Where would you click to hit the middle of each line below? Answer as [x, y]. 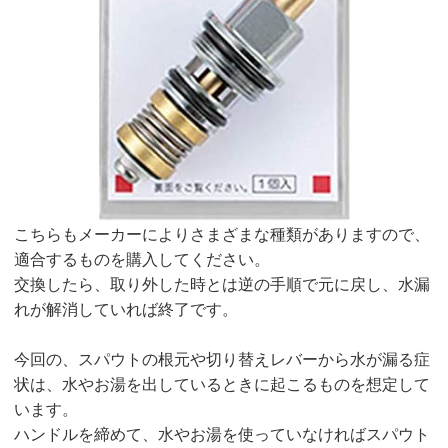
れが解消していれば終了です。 [126, 310]
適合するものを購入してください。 [142, 260]
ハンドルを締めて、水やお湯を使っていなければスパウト [222, 435]
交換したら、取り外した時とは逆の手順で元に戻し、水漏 [222, 285]
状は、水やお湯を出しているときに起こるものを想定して [222, 385]
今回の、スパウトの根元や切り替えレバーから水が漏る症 [222, 360]
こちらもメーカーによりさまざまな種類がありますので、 [222, 235]
